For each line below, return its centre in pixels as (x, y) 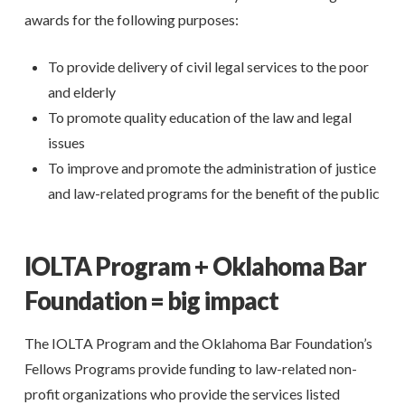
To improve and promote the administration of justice (212, 168)
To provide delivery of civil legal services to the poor (209, 67)
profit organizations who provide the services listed (182, 394)
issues (67, 143)
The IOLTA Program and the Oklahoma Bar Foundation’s (198, 344)
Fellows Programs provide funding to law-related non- (190, 369)
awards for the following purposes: (131, 20)
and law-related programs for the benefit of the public (214, 193)
